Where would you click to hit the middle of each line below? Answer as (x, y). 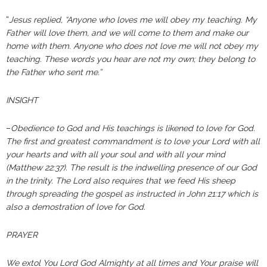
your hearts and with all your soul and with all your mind (116, 154)
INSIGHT (22, 100)
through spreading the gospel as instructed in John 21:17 (115, 194)
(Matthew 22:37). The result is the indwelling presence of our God (131, 167)
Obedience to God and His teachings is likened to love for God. (133, 128)
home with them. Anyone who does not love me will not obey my (132, 46)
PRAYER (22, 235)
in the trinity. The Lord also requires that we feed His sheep (121, 181)
